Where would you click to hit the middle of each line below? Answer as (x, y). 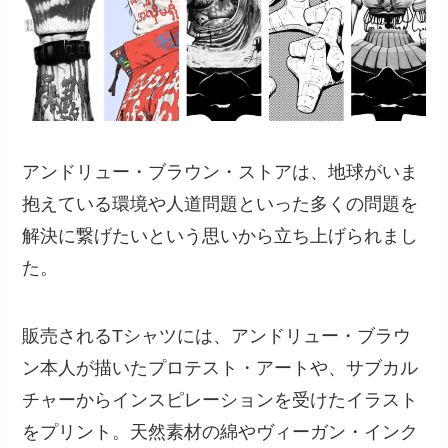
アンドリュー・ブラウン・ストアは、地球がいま (220, 172)
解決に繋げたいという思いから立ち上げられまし (220, 236)
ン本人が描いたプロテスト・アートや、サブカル (220, 368)
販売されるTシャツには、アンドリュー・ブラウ (217, 336)
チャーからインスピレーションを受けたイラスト (220, 400)
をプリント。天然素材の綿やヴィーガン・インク (220, 432)
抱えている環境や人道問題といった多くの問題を (220, 204)
